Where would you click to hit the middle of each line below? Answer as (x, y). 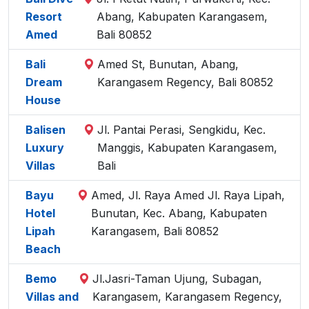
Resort (44, 17)
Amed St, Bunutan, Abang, (168, 64)
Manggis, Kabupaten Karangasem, (188, 148)
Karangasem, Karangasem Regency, (187, 297)
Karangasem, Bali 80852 (154, 231)
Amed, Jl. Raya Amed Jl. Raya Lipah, (188, 195)
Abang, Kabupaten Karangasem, (182, 17)
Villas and (52, 297)
